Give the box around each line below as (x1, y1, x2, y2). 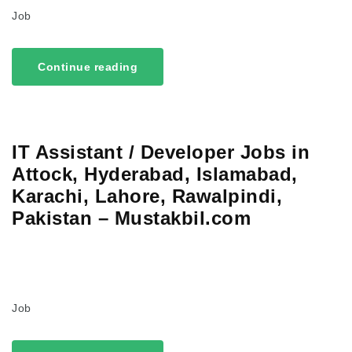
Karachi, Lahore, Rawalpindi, (12, 185, 282, 207)
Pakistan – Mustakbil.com (12, 207, 251, 229)
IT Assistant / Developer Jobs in (12, 141, 310, 163)
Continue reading (38, 60, 137, 74)
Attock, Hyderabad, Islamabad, (12, 163, 298, 185)
